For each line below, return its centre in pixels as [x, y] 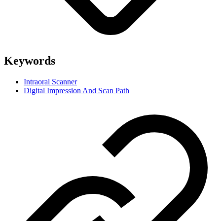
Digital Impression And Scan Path [76, 91]
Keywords [30, 61]
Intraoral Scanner [50, 82]
